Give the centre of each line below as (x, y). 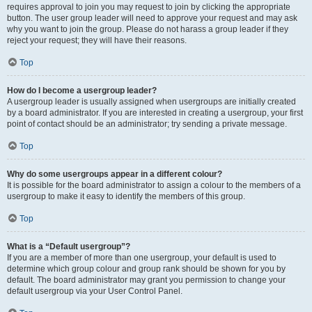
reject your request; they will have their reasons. (97, 40)
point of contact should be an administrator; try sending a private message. (147, 124)
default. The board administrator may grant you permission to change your (146, 280)
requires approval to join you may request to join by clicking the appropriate (149, 7)
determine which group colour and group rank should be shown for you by (146, 269)
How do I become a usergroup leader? (82, 91)
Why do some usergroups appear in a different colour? (115, 174)
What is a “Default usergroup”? (69, 247)
